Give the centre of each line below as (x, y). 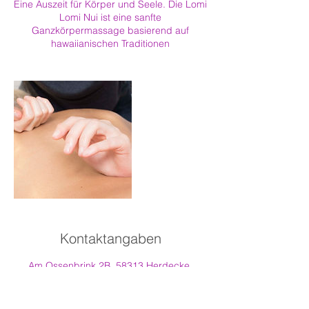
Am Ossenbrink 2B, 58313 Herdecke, (110, 266)
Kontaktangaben (110, 238)
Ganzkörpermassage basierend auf (110, 30)
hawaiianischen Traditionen (110, 43)
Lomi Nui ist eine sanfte (110, 17)
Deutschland (110, 279)
